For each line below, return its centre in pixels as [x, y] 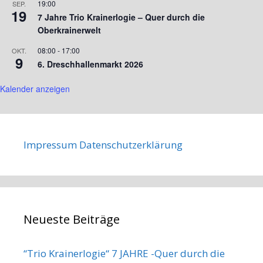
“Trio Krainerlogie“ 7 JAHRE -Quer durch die [124, 253]
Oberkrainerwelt [69, 30]
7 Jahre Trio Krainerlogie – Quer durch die [121, 17]
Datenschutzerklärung [131, 144]
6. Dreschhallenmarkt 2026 [90, 64]
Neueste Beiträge [72, 219]
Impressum [50, 144]
